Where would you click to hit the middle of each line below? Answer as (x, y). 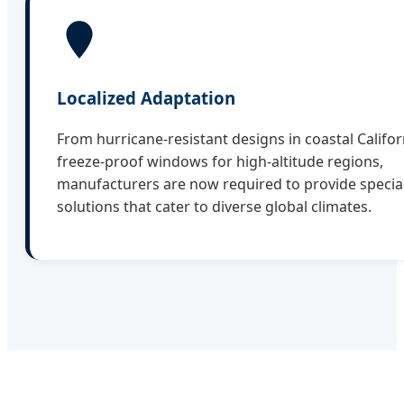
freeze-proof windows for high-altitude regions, (220, 161)
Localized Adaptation (146, 98)
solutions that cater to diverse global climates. (214, 206)
